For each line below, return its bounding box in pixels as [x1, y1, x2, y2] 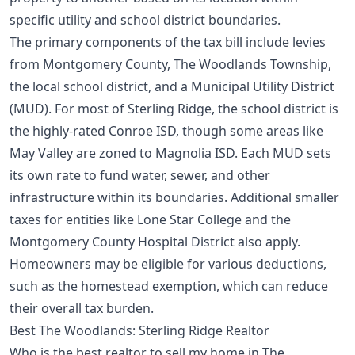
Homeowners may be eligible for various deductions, [10, 254, 326, 273]
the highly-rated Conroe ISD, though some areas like [10, 121, 323, 139]
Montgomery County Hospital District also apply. [10, 232, 300, 250]
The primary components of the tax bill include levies [10, 32, 326, 51]
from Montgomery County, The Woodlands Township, [10, 55, 331, 73]
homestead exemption [81, 277, 216, 295]
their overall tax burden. [10, 299, 154, 317]
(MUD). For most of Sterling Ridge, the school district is [10, 99, 338, 117]
